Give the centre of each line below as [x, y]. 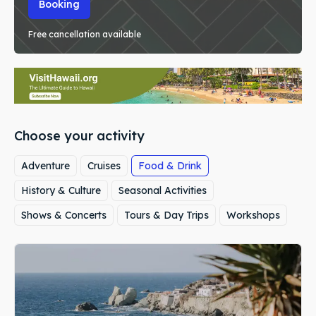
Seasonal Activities [163, 190]
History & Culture [61, 190]
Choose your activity [79, 136]
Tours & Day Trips [166, 215]
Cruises [104, 166]
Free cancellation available [85, 34]
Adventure [45, 166]
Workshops [253, 215]
